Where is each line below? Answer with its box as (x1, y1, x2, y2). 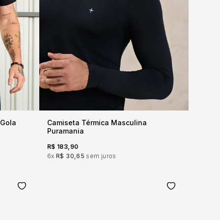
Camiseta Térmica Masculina (47, 118, 147, 127)
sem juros (86, 152, 116, 160)
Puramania (47, 127, 84, 135)
